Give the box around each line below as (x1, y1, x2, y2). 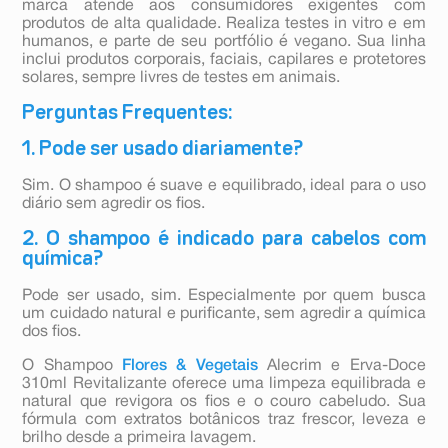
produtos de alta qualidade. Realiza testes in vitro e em (22, 17, 426, 32)
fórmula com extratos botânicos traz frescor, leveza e (22, 413, 426, 428)
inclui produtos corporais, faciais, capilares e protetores (22, 53, 426, 68)
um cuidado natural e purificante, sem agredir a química (22, 307, 426, 322)
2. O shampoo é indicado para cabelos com (22, 230, 426, 249)
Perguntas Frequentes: (22, 104, 233, 123)
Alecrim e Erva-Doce (257, 359, 426, 374)
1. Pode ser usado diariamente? (22, 140, 304, 159)
